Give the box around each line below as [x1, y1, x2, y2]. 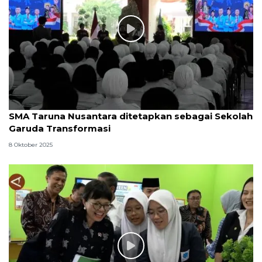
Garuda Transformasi [9, 123, 111, 135]
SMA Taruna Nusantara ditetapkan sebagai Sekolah [9, 111, 253, 122]
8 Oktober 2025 [9, 140, 53, 149]
